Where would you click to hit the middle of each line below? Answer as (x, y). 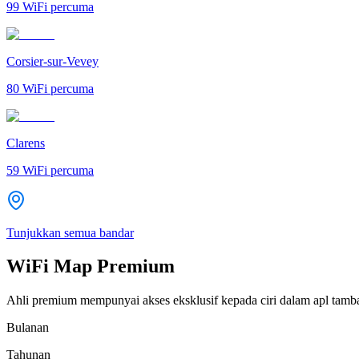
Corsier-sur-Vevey (52, 61)
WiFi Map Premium (91, 266)
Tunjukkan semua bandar (70, 232)
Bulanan (28, 328)
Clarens (26, 143)
